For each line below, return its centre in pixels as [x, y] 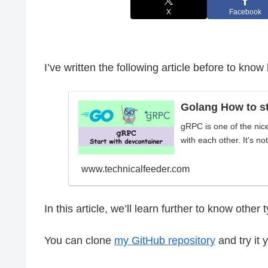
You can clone [79, 240]
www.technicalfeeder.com [135, 169]
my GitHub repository [165, 240]
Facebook [245, 12]
